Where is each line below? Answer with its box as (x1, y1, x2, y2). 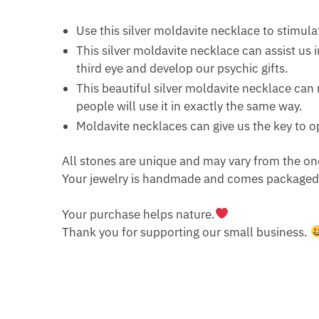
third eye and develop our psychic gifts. (76, 61, 289, 77)
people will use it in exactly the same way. (76, 98, 303, 115)
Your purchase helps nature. (62, 206, 216, 222)
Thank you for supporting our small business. (62, 224, 311, 240)
